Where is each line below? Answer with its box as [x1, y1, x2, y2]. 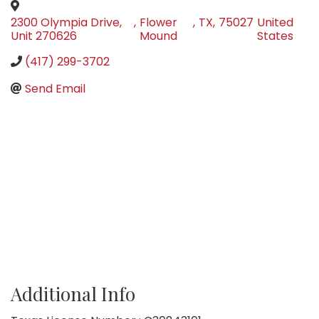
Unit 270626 [11, 28, 77, 45]
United [256, 14, 293, 31]
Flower [139, 14, 177, 31]
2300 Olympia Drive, [11, 14, 122, 31]
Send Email [25, 80, 85, 98]
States [256, 28, 293, 45]
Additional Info [11, 281, 135, 307]
